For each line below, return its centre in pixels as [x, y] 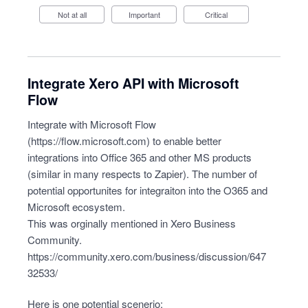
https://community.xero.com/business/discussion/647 [147, 256]
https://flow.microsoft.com [89, 141]
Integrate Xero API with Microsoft [133, 83]
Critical [219, 14]
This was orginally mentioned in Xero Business [132, 223]
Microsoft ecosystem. [76, 207]
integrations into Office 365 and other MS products [140, 157]
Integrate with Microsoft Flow [92, 124]
